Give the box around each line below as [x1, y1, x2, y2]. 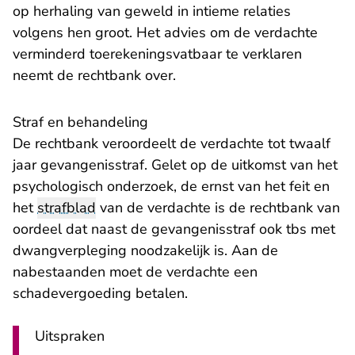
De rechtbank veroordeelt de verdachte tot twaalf [13, 134, 330, 153]
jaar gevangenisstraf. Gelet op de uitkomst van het [13, 155, 338, 174]
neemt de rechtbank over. [13, 66, 180, 85]
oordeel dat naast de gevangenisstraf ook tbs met [13, 219, 335, 239]
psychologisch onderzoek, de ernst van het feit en [13, 177, 330, 196]
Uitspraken [35, 326, 105, 345]
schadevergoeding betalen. [13, 284, 192, 303]
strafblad [37, 198, 96, 217]
